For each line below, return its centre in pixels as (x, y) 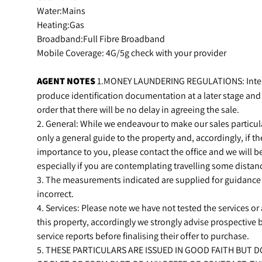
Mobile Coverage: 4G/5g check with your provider (132, 52)
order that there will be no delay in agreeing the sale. (138, 109)
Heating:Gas (61, 24)
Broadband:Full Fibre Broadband (101, 38)
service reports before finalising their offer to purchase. (143, 235)
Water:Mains (61, 10)
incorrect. (55, 193)
